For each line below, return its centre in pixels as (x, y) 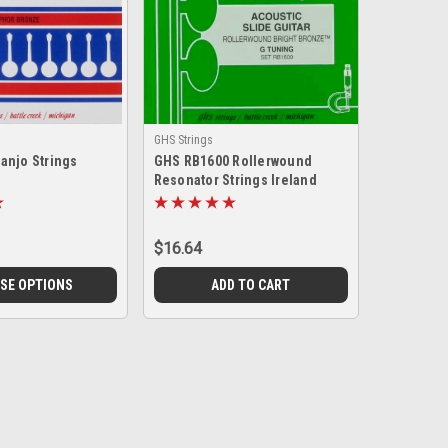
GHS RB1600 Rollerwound (233, 160)
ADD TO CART (251, 284)
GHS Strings (183, 139)
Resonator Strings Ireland (235, 179)
